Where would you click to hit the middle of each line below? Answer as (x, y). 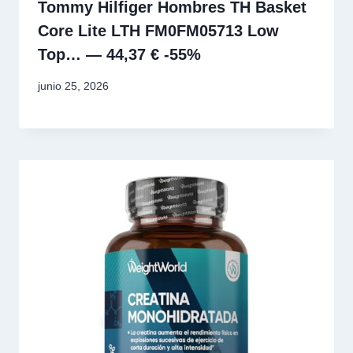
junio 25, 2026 (73, 86)
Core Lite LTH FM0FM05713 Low (158, 30)
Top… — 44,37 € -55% (119, 54)
